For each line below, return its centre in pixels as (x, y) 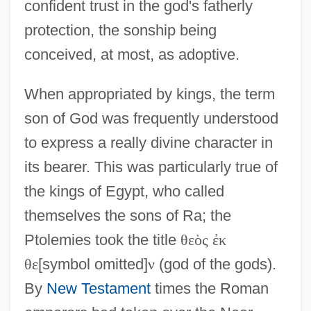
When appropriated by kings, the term (149, 94)
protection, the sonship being (120, 30)
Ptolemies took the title (102, 239)
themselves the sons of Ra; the (127, 215)
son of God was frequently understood (151, 118)
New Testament (98, 288)
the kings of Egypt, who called (124, 191)
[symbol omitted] (93, 264)
